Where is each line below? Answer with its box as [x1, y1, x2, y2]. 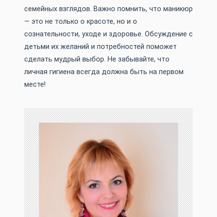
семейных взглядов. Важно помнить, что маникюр [24, 5, 193, 14]
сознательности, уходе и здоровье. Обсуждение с [24, 30, 193, 39]
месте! [24, 80, 46, 89]
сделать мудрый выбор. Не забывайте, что [24, 55, 170, 64]
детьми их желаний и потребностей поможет [24, 43, 177, 51]
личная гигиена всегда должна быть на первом [24, 68, 184, 77]
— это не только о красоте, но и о [24, 17, 137, 26]
